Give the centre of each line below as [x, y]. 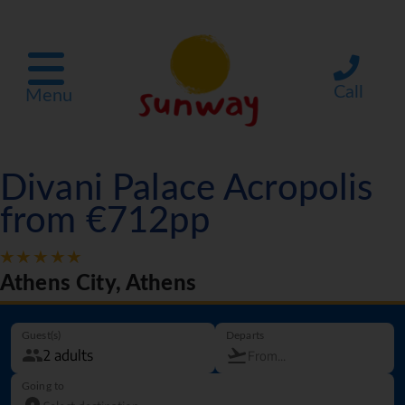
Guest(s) [42, 336]
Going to [43, 386]
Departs [245, 336]
